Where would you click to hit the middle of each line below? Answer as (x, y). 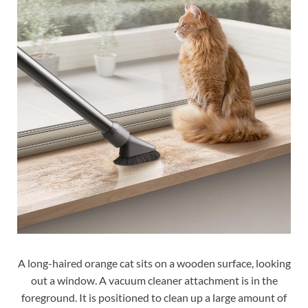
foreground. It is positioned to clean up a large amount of (154, 298)
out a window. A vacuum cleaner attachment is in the (154, 280)
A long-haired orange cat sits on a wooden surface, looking (154, 263)
